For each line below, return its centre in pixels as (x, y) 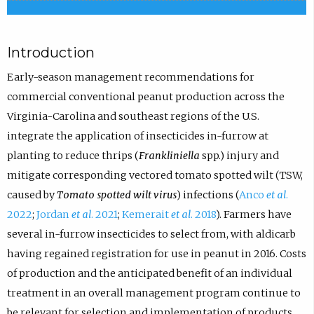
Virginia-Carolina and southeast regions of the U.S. (133, 116)
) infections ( (207, 194)
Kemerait (146, 214)
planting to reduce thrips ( (73, 155)
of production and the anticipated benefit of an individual (149, 273)
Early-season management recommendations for (130, 77)
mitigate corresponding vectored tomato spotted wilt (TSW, (155, 175)
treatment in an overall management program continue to (153, 293)
